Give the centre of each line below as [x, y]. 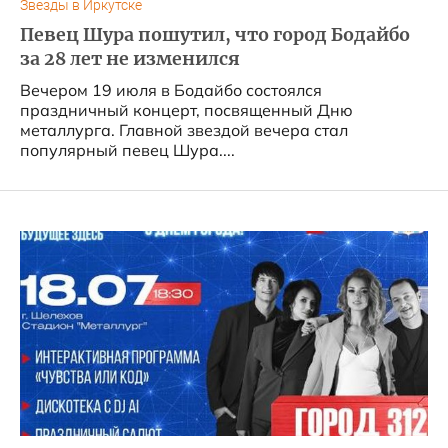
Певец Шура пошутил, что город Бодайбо [215, 35]
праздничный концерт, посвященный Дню [186, 110]
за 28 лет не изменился [130, 59]
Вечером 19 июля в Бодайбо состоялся [171, 90]
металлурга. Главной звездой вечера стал [184, 130]
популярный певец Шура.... [127, 150]
